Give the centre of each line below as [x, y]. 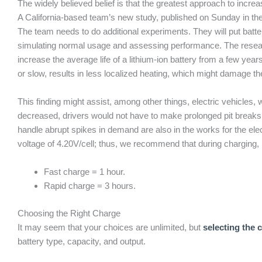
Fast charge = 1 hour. [85, 172]
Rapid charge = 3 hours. [90, 186]
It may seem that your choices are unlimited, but [110, 227]
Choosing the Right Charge [69, 213]
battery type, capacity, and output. [82, 241]
